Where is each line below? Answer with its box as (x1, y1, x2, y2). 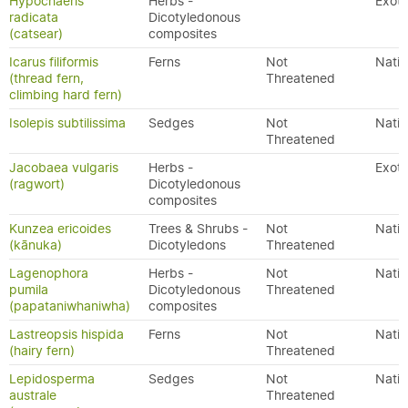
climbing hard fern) (9, 87, 122, 103)
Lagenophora (9, 265, 88, 281)
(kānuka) (9, 237, 62, 253)
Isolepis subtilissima (9, 115, 126, 131)
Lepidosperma (9, 371, 95, 387)
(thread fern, (9, 70, 84, 87)
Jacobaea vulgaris (9, 159, 118, 176)
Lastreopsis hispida (9, 326, 124, 342)
